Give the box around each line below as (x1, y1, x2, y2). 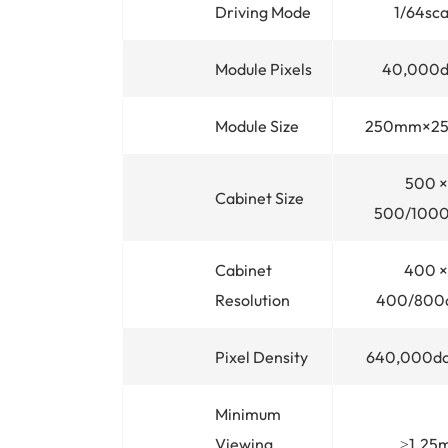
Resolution (215, 289, 290, 310)
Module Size (215, 115, 299, 136)
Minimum (215, 403, 281, 424)
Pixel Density (215, 346, 308, 367)
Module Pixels (215, 58, 312, 79)
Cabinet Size (215, 187, 304, 208)
